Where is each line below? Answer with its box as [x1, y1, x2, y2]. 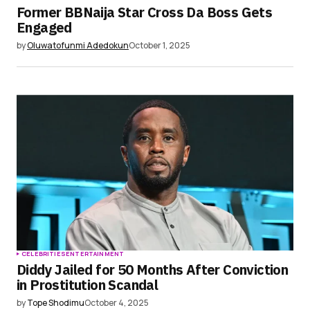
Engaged [17, 18, 72, 37]
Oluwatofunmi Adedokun [27, 39, 129, 52]
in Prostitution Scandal [17, 275, 158, 295]
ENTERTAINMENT [65, 249, 125, 259]
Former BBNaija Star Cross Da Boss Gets [17, 3, 273, 22]
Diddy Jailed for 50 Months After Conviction [17, 260, 289, 280]
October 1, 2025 [129, 39, 190, 52]
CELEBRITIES [21, 249, 66, 259]
